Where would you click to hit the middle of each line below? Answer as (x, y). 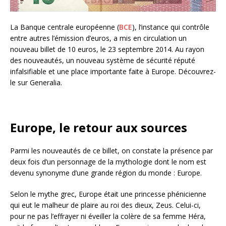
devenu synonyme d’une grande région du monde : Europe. (106, 173)
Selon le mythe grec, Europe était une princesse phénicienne (108, 194)
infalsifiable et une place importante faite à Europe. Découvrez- (113, 72)
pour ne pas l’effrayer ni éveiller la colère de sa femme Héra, (108, 216)
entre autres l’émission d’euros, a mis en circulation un (98, 38)
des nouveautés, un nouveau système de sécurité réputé (103, 61)
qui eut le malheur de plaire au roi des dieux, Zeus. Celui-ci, (105, 205)
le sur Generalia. (36, 83)
